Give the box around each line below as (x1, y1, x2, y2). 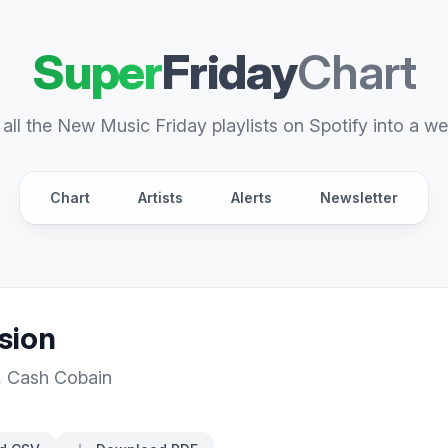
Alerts (231, 189, 272, 206)
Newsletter (320, 189, 398, 206)
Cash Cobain (7, 367, 112, 388)
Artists (138, 189, 183, 206)
